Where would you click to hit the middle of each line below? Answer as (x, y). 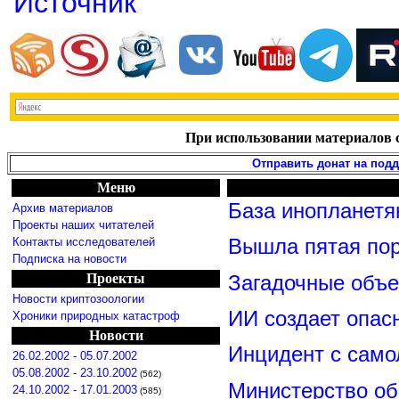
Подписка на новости (69, 259)
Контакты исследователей (84, 242)
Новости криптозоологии (78, 299)
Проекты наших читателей (83, 225)
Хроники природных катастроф (96, 316)
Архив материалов (63, 208)
